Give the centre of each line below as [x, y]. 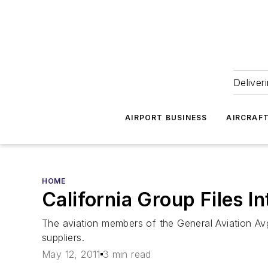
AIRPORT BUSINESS [166, 118]
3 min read [127, 255]
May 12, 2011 [71, 255]
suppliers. [63, 237]
